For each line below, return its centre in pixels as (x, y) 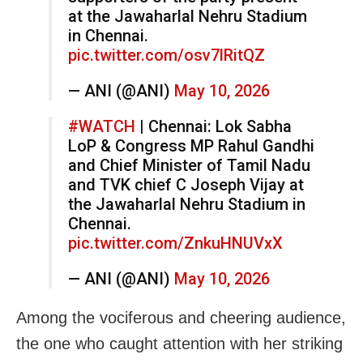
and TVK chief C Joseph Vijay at (186, 184)
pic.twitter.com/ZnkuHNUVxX (175, 243)
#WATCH (102, 126)
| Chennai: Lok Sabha (214, 126)
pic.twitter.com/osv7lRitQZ (167, 55)
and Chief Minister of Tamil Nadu (189, 165)
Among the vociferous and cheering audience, (181, 317)
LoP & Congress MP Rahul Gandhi (191, 145)
